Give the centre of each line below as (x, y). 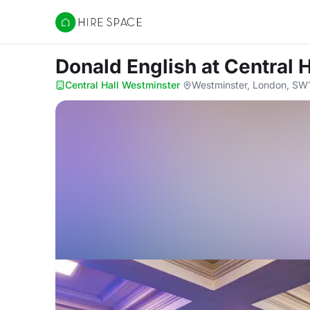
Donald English (128, 66)
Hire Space (83, 29)
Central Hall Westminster (122, 85)
